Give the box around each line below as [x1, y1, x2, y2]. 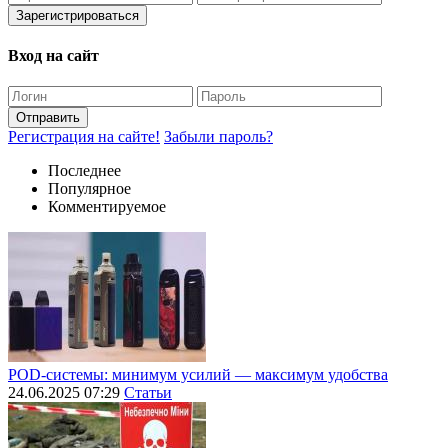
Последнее [48, 162, 121, 180]
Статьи [124, 384, 172, 402]
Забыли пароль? [164, 128, 273, 146]
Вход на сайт [8, 47, 99, 65]
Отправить [16, 110, 80, 126]
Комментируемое [48, 198, 166, 216]
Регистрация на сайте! [8, 128, 160, 146]
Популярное [48, 180, 131, 198]
